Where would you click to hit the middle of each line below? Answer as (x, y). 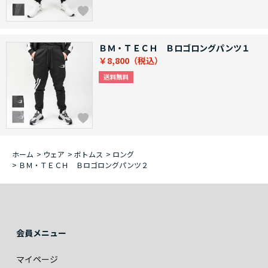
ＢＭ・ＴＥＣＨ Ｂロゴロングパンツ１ (174, 48)
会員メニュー (41, 233)
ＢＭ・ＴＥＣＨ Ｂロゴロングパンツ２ (83, 165)
